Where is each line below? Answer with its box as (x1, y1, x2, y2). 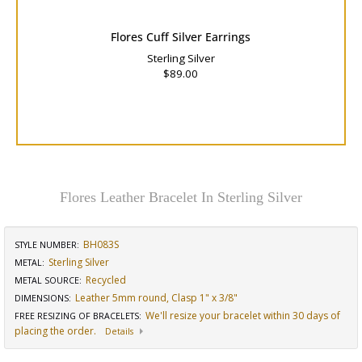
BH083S (83, 238, 119, 251)
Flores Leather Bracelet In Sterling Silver (60, 189, 302, 205)
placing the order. (15, 324, 96, 338)
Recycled (86, 273, 126, 287)
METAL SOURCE (15, 275, 79, 286)
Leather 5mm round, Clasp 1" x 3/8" (75, 291, 238, 305)
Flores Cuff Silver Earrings (111, 29, 251, 44)
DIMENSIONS (15, 293, 69, 304)
